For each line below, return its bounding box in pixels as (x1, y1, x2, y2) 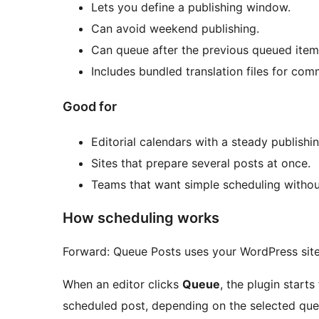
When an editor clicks (63, 277, 182, 292)
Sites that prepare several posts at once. (91, 156, 310, 171)
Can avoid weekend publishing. (91, 21, 259, 36)
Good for (63, 99, 117, 115)
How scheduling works (63, 209, 219, 227)
